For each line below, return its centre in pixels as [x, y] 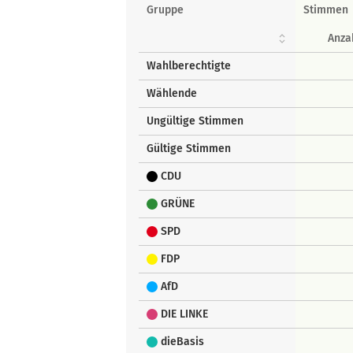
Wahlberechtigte [188, 66]
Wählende [171, 93]
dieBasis [182, 342]
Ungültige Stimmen [195, 121]
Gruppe [165, 10]
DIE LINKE [184, 314]
